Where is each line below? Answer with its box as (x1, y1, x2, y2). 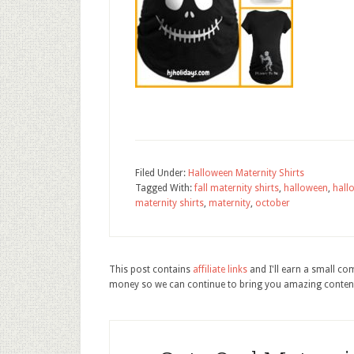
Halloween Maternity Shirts (188, 168, 304, 179)
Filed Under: (135, 168, 188, 179)
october (255, 198, 290, 209)
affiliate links (193, 264, 247, 275)
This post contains (109, 264, 193, 275)
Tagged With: (135, 183, 194, 194)
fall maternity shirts (194, 183, 279, 194)
